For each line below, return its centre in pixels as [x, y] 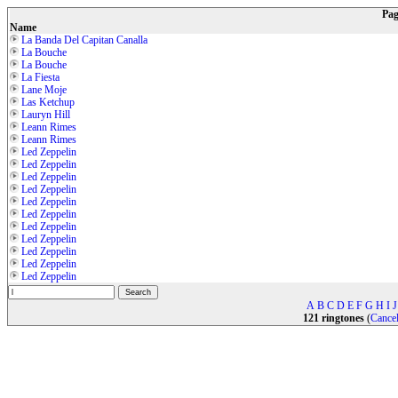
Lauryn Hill [46, 115]
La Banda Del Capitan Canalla [84, 40]
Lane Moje [44, 90]
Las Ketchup [48, 102]
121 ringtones [333, 318]
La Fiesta [40, 77]
